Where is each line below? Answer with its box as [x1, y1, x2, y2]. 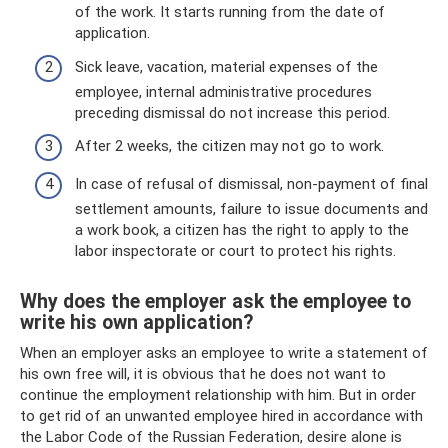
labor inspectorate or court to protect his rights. [75, 241, 396, 260]
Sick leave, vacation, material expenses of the [75, 57, 378, 76]
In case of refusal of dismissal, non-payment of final [75, 174, 428, 193]
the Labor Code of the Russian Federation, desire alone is [20, 427, 402, 446]
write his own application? [20, 311, 253, 334]
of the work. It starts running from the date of [75, 3, 385, 22]
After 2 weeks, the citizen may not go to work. [75, 137, 384, 156]
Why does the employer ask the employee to [20, 290, 411, 313]
